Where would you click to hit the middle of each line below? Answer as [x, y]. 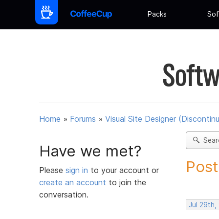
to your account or [125, 170]
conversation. [64, 194]
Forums [83, 119]
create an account [73, 182]
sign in [78, 170]
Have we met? [90, 151]
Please [52, 170]
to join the [126, 182]
